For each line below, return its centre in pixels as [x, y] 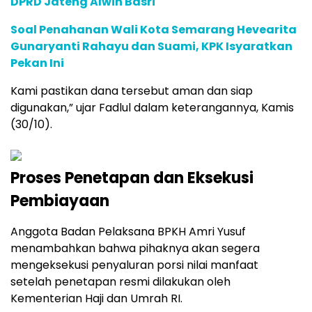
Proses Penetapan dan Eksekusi [132, 178]
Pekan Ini [37, 63]
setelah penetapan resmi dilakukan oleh [120, 281]
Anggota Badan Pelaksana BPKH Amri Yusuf [128, 231]
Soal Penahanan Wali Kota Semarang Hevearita [154, 29]
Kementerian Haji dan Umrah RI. [96, 298]
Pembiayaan [60, 201]
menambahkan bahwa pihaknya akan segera [135, 248]
